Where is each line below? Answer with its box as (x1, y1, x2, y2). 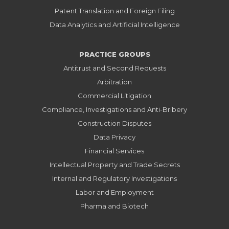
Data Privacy (94, 132, 135, 141)
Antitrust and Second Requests (63, 63, 166, 72)
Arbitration (97, 77, 132, 86)
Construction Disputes (78, 119, 151, 127)
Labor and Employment (75, 188, 154, 196)
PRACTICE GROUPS (79, 50, 150, 58)
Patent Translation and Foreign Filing (54, 6, 175, 15)
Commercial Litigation (78, 91, 151, 100)
